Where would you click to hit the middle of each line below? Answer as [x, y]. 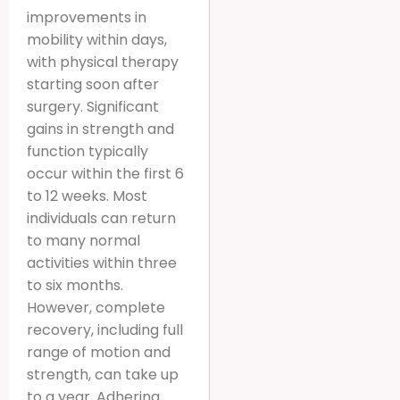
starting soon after [93, 84]
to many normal [83, 240]
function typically [87, 151]
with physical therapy [103, 62]
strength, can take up [103, 374]
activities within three [102, 262]
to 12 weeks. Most [87, 196]
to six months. [75, 285]
